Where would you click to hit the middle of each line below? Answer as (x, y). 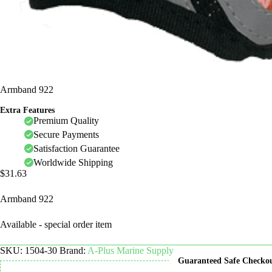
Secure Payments (66, 134)
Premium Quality (66, 121)
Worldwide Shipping (73, 162)
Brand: (73, 250)
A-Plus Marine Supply (131, 250)
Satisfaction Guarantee (76, 148)
